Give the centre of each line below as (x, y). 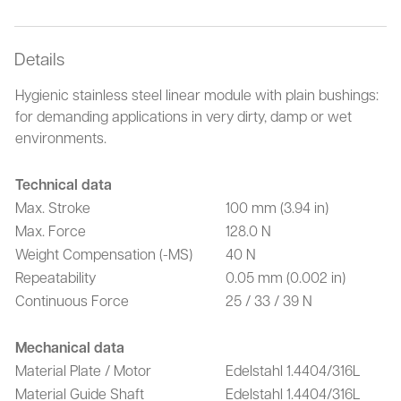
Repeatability (55, 277)
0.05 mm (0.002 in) (286, 277)
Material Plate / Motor (83, 370)
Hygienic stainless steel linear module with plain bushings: (197, 94)
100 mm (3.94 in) (277, 207)
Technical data (64, 184)
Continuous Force (72, 300)
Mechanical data (70, 347)
